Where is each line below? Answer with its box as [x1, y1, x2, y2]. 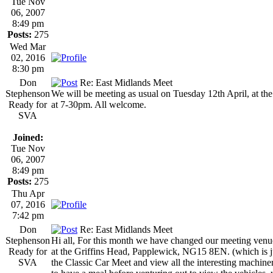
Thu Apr [11, 188, 44, 199]
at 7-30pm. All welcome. [51, 99, 146, 110]
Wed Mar [10, 41, 46, 52]
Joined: [12, 132, 43, 143]
